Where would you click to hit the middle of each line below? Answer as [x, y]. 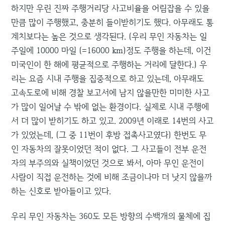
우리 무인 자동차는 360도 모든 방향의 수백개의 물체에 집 [111, 216]
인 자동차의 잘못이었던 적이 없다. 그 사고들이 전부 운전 [109, 149]
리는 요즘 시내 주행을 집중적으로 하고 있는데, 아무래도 [108, 79]
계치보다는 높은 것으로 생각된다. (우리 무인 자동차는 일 [109, 36]
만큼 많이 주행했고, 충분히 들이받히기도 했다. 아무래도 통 [113, 22]
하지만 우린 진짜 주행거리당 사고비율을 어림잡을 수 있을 [110, 8]
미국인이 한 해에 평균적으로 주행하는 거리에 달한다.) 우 [109, 65]
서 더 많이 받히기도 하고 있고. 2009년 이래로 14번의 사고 [113, 121]
